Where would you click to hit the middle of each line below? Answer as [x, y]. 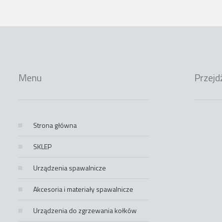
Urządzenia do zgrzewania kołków [85, 211]
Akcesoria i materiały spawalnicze [83, 189]
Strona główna [55, 125]
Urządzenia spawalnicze [70, 168]
